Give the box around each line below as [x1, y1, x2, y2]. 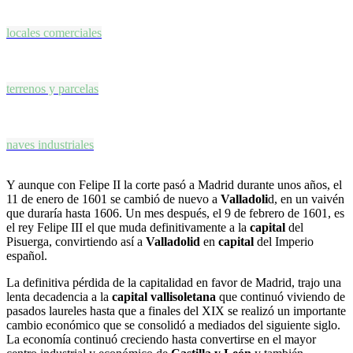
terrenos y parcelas [6, 81, 98, 95]
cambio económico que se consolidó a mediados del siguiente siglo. [6, 318, 340, 333]
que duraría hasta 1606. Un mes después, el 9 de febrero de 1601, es [6, 206, 344, 221]
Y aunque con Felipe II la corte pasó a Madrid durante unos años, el [6, 178, 342, 192]
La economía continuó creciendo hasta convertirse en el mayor [6, 333, 316, 347]
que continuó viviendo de [216, 290, 345, 304]
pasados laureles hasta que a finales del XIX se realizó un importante [6, 304, 346, 318]
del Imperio [254, 235, 314, 249]
